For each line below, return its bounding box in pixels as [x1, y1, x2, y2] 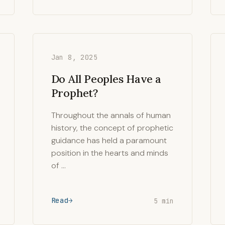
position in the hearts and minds [51, 148, 168, 158]
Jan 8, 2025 [51, 53, 98, 62]
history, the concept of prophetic [51, 123, 173, 133]
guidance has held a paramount [51, 135, 167, 146]
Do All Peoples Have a [51, 72, 162, 86]
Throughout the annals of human [51, 110, 171, 121]
